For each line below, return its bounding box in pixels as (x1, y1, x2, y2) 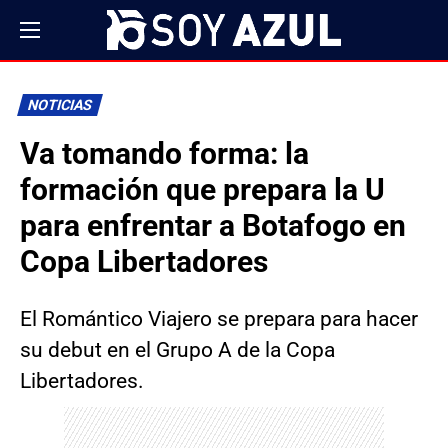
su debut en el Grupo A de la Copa (20, 338, 335, 362)
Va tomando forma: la (20, 136, 309, 171)
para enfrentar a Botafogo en (20, 208, 406, 243)
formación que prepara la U (20, 172, 385, 207)
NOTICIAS (25, 97, 95, 114)
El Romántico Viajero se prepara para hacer (20, 307, 418, 331)
